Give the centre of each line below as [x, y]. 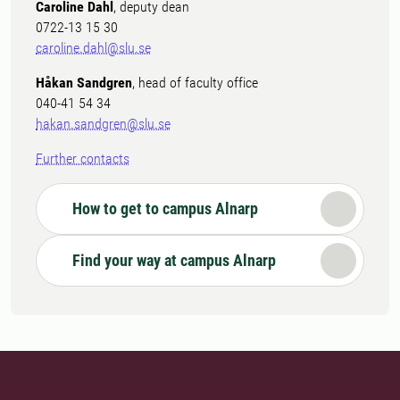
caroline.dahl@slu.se [93, 48]
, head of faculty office [195, 83]
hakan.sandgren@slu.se [103, 124]
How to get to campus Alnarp [165, 208]
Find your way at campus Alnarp [174, 260]
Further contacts [83, 158]
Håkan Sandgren [84, 83]
